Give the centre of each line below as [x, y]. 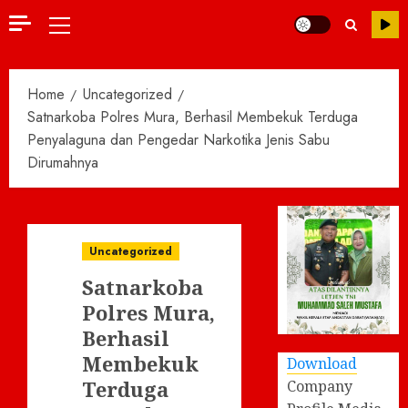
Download [322, 363]
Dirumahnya [63, 163]
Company [320, 386]
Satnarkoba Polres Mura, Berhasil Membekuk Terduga [193, 117]
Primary [81, 27]
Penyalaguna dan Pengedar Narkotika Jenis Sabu [178, 140]
